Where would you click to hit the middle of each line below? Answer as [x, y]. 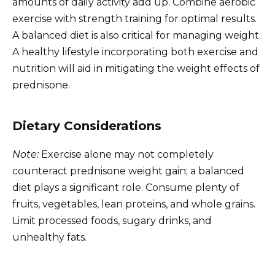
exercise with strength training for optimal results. [134, 18]
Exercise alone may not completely [126, 154]
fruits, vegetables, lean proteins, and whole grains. [134, 204]
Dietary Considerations [87, 126]
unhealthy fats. [49, 237]
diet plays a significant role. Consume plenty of [126, 187]
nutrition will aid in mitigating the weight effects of [136, 68]
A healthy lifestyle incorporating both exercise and [135, 52]
